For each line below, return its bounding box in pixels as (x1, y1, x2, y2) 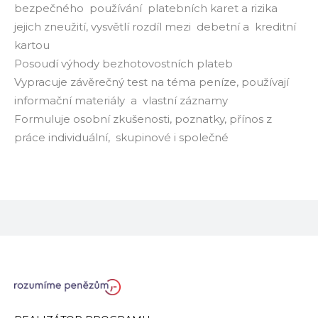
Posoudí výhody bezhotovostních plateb (14, 57, 233, 70)
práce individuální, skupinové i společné (14, 131, 229, 144)
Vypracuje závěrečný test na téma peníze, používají (14, 75, 289, 89)
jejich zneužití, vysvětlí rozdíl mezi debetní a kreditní (14, 20, 296, 33)
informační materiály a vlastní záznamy (14, 94, 228, 107)
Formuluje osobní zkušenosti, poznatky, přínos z (14, 112, 272, 126)
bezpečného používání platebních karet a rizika (14, 1, 278, 15)
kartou (14, 38, 50, 52)
